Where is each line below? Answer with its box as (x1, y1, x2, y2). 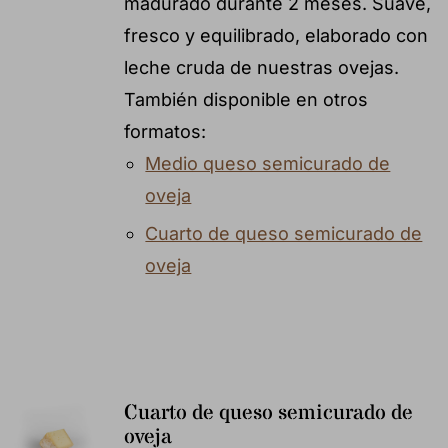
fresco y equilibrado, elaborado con (123, 24, 428, 46)
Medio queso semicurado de (145, 152, 391, 174)
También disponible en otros (123, 88, 368, 110)
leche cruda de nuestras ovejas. (123, 56, 399, 78)
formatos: (123, 120, 206, 142)
